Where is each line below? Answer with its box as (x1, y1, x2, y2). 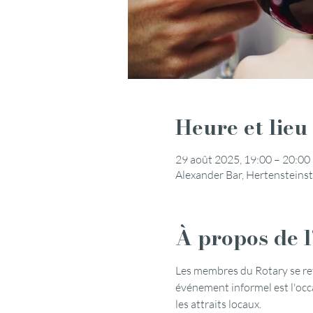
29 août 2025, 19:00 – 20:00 (175, 152, 310, 166)
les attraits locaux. (175, 297, 261, 311)
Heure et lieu (175, 111, 307, 143)
